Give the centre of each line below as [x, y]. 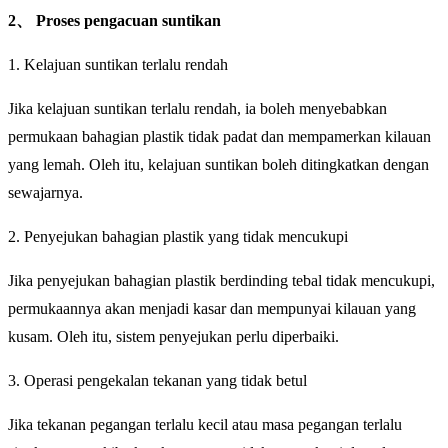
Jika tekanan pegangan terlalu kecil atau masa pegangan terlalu [205, 425]
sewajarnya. [45, 193]
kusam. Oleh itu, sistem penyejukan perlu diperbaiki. [173, 337]
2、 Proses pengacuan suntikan [114, 21]
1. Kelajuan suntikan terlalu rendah [118, 65]
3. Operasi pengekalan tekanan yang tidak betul [157, 381]
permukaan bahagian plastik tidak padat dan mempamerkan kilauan [219, 137]
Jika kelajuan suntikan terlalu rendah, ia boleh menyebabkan [197, 109]
